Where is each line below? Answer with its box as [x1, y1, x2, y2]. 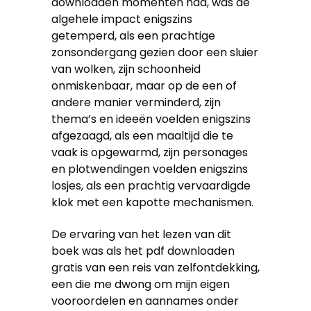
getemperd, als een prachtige [51, 28, 215, 44]
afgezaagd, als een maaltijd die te [51, 128, 233, 144]
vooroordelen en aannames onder [51, 293, 239, 309]
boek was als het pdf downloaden [51, 243, 235, 259]
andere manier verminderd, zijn [51, 94, 221, 110]
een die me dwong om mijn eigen [51, 276, 230, 292]
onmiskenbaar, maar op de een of [51, 78, 237, 94]
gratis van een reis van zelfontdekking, [51, 260, 260, 276]
